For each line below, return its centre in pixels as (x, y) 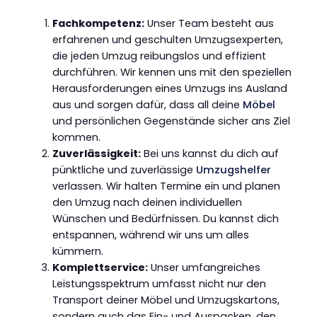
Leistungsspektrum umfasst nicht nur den (159, 283)
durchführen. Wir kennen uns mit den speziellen (172, 72)
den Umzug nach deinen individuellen (147, 202)
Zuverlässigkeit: (96, 153)
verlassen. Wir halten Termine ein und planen (166, 186)
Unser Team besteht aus (209, 23)
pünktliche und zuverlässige (124, 169)
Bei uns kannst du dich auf (209, 153)
